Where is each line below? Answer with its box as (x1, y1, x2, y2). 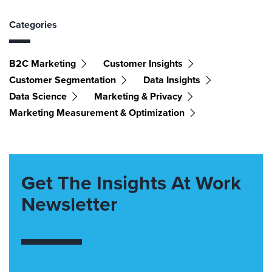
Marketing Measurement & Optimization (9, 106, 185, 120)
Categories (9, 18, 57, 32)
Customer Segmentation (9, 73, 116, 87)
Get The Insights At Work (21, 168, 241, 197)
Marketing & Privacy (94, 89, 182, 103)
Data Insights (143, 73, 200, 87)
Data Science (9, 89, 67, 103)
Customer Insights (103, 56, 183, 70)
